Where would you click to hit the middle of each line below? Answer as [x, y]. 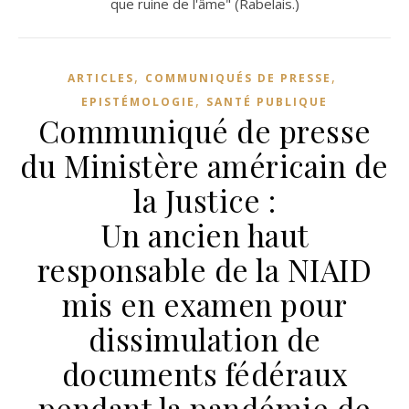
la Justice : [204, 200]
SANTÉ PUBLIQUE [267, 102]
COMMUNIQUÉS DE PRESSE [238, 78]
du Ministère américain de [204, 165]
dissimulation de [204, 339]
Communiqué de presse [204, 131]
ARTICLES [100, 78]
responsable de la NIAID [204, 269]
